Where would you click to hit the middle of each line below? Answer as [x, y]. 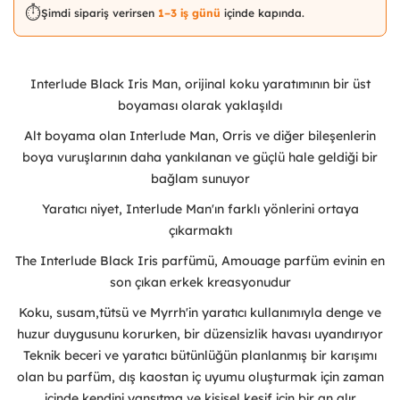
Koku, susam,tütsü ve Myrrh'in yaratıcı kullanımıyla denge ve [200, 313]
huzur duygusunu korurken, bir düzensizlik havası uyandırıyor [200, 334]
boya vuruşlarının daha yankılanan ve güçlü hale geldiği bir [200, 158]
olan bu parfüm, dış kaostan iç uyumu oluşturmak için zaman [200, 377]
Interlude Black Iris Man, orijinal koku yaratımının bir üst [200, 84]
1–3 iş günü [191, 13]
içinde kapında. [264, 13]
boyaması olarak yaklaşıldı [200, 106]
